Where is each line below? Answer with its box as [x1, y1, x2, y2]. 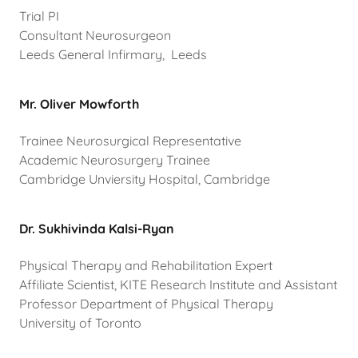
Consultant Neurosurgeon [19, 27, 171, 44]
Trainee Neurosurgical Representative [19, 133, 241, 149]
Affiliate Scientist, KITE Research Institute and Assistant [19, 276, 337, 293]
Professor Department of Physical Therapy [19, 296, 273, 312]
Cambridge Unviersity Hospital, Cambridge [19, 171, 270, 188]
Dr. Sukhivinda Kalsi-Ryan [19, 221, 174, 237]
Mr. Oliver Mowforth [19, 96, 139, 113]
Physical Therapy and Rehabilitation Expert [19, 257, 272, 274]
